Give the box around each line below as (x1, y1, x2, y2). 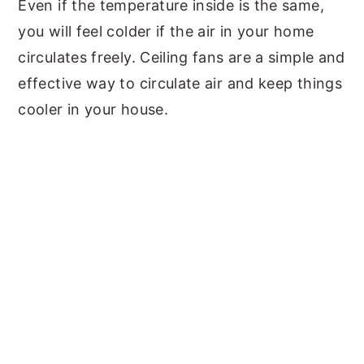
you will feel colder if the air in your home (18, 23, 314, 40)
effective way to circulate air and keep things (18, 75, 342, 92)
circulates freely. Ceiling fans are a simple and (18, 49, 345, 66)
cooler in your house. (18, 101, 168, 118)
